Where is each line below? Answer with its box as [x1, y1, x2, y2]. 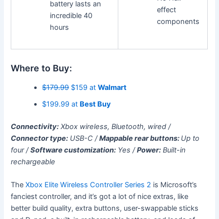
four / [11, 145, 31, 154]
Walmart [98, 83, 127, 92]
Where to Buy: [11, 63, 72, 74]
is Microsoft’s [151, 180, 197, 190]
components [156, 17, 199, 26]
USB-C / [68, 133, 100, 143]
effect [156, 5, 176, 14]
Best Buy [80, 99, 111, 109]
